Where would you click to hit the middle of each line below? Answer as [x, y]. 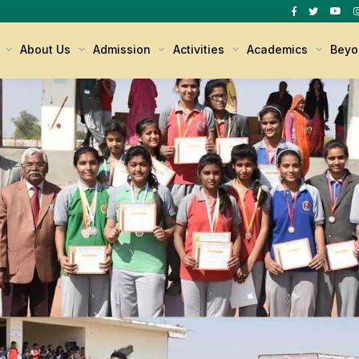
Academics [279, 49]
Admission [124, 49]
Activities [201, 49]
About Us [47, 49]
